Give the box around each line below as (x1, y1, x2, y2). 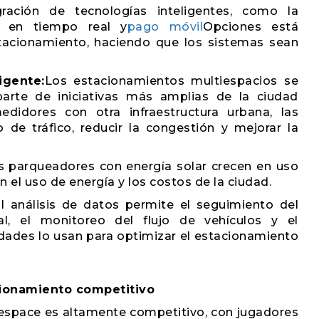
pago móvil (127, 20, 204, 33)
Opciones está (203, 20, 299, 33)
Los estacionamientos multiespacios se (44, 74, 299, 88)
